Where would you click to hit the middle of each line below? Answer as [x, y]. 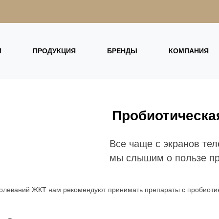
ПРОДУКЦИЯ [54, 51]
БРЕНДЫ [122, 51]
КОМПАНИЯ [189, 51]
